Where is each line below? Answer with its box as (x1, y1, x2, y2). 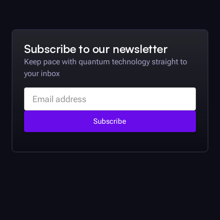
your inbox (24, 69, 60, 79)
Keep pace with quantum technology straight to (24, 57, 187, 67)
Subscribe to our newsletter (24, 41, 168, 56)
